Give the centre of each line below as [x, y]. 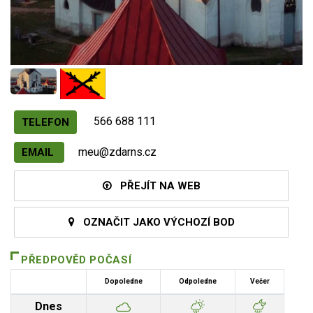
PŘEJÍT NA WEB [156, 185]
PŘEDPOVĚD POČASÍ [77, 260]
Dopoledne [123, 281]
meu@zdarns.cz [117, 152]
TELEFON [45, 122]
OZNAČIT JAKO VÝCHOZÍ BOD [154, 222]
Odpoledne [198, 281]
